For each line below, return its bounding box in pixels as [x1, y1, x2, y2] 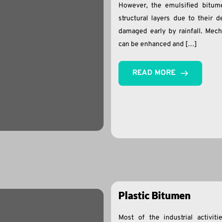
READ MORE [132, 68, 175, 78]
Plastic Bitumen [118, 189, 191, 202]
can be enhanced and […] [118, 40, 197, 49]
